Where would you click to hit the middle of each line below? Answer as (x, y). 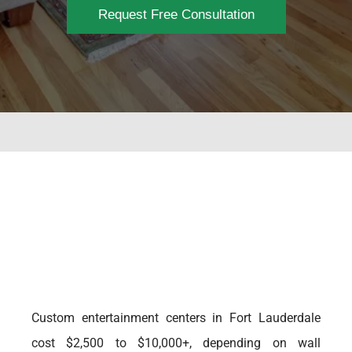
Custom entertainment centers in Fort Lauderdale (176, 318)
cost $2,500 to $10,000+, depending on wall (176, 343)
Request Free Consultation (176, 15)
